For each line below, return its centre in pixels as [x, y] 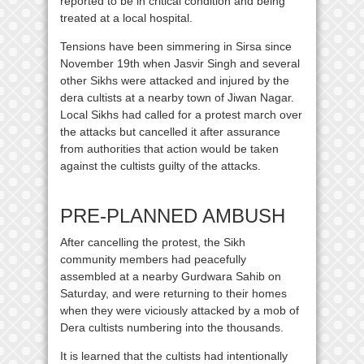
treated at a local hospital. [126, 17]
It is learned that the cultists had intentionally [174, 355]
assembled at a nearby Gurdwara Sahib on [171, 276]
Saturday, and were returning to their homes [173, 293]
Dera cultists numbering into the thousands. [172, 327]
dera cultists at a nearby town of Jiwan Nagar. [177, 97]
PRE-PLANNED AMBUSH [173, 215]
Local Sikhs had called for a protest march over [181, 114]
